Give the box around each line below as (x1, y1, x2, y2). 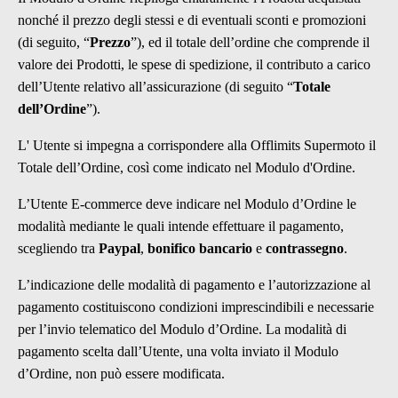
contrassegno (266, 241, 344, 256)
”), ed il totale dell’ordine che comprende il (131, 35, 370, 50)
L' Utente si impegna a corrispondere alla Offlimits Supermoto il (18, 138, 376, 153)
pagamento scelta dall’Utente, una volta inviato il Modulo (18, 344, 338, 359)
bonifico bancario (147, 241, 252, 256)
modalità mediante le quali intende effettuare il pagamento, (18, 219, 344, 234)
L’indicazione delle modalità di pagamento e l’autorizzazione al (18, 277, 370, 292)
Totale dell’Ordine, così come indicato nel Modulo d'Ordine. (18, 160, 355, 175)
